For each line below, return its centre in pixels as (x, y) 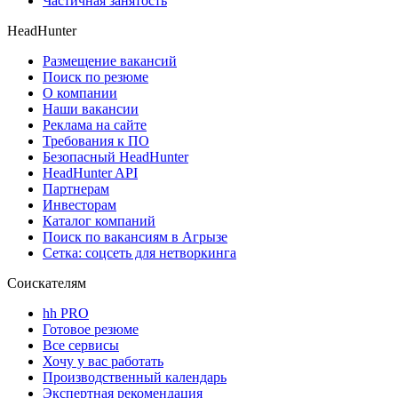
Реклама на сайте (95, 124)
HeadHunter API (90, 172)
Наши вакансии (91, 108)
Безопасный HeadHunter (115, 156)
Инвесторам (80, 204)
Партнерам (76, 188)
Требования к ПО (96, 140)
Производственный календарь (135, 377)
